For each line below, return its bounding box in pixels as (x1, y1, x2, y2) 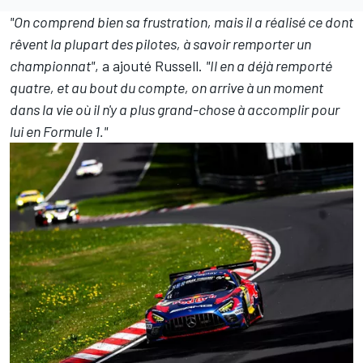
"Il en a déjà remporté (206, 57, 332, 75)
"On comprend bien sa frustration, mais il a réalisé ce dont (10, 13, 353, 32)
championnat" (10, 57, 95, 75)
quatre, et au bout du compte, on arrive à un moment (10, 79, 323, 97)
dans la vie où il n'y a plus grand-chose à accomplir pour (10, 100, 340, 119)
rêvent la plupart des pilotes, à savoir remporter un (10, 35, 311, 53)
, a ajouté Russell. (95, 57, 206, 75)
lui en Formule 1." (10, 122, 108, 141)
